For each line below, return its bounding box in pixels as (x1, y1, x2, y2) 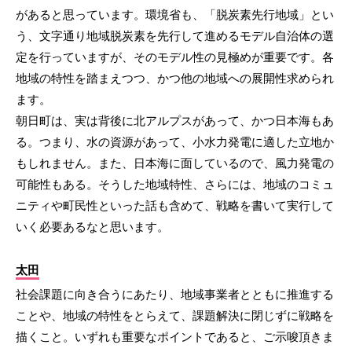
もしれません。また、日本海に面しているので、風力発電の (16, 156, 334, 170)
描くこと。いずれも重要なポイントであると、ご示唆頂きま (16, 329, 334, 343)
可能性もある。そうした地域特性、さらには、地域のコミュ (16, 177, 334, 191)
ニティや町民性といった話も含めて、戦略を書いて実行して (16, 198, 334, 212)
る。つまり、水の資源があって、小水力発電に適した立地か (16, 134, 334, 148)
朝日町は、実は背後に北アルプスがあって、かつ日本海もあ (16, 113, 334, 127)
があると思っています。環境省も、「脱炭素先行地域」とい (16, 7, 334, 21)
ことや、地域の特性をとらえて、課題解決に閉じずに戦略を (16, 308, 334, 322)
